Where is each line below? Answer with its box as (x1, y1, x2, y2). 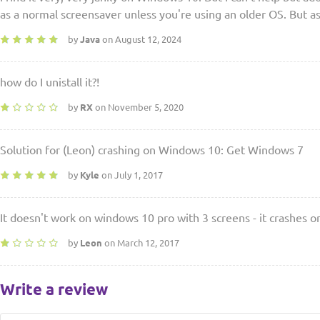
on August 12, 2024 (100, 34, 181, 44)
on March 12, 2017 (102, 238, 179, 248)
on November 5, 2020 (93, 102, 184, 112)
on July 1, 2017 (99, 170, 163, 180)
